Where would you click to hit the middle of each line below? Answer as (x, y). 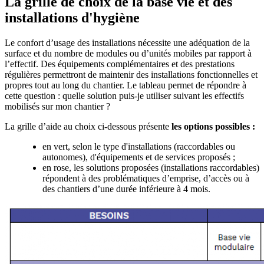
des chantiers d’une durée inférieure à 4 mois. (126, 189)
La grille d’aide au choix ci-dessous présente (88, 126)
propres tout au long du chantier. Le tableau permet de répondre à (126, 85)
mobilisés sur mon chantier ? (57, 106)
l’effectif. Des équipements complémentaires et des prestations (120, 64)
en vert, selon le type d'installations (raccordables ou (139, 146)
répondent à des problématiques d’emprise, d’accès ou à (146, 178)
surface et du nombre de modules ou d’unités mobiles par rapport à (128, 53)
